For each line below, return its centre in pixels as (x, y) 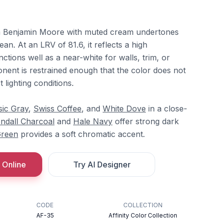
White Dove (124, 109)
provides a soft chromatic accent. (82, 134)
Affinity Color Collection (143, 215)
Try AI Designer (102, 165)
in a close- (166, 109)
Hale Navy (93, 121)
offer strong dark (146, 121)
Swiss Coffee (57, 109)
